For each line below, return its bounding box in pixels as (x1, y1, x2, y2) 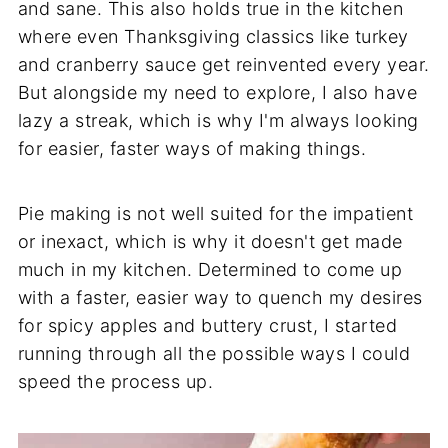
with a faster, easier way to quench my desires (17, 280, 423, 302)
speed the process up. (17, 364, 214, 386)
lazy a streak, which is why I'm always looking (17, 103, 419, 125)
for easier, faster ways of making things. (17, 131, 367, 153)
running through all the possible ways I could (17, 336, 411, 358)
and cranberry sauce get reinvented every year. (17, 47, 430, 69)
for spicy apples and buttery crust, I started (17, 308, 398, 330)
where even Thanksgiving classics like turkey (17, 19, 409, 41)
